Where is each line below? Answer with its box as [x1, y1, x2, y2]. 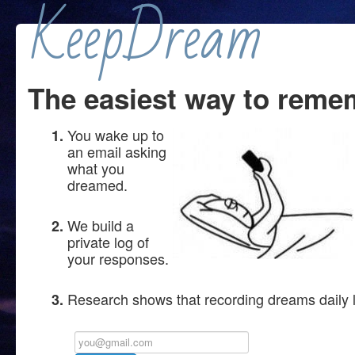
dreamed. [67, 174, 128, 195]
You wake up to [67, 124, 164, 145]
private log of [67, 231, 149, 252]
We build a [67, 215, 134, 235]
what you [67, 158, 124, 178]
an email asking [67, 141, 166, 162]
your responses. [67, 248, 169, 269]
